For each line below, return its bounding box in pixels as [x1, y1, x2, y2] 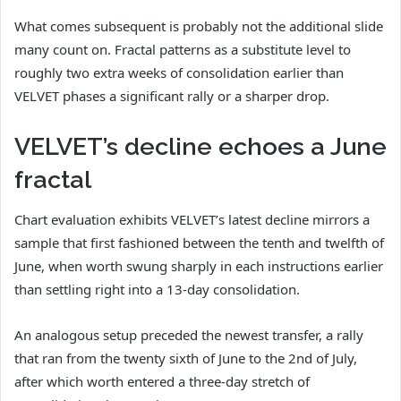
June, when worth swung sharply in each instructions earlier [14, 257, 383, 276]
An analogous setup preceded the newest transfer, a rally [14, 326, 363, 345]
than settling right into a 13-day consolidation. [14, 280, 300, 299]
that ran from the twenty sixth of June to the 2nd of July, [14, 349, 357, 368]
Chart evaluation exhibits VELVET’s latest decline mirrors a [14, 210, 370, 229]
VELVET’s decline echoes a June [14, 132, 387, 160]
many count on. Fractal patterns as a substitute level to [14, 39, 351, 58]
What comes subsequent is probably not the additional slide [14, 16, 383, 35]
